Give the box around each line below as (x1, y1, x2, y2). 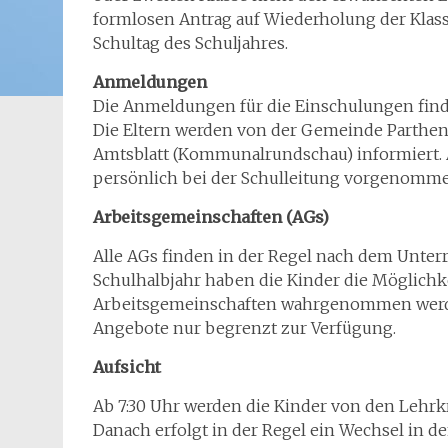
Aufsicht (93, 356, 161, 377)
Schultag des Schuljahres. (93, 32, 288, 53)
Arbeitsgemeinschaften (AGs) (93, 206, 329, 227)
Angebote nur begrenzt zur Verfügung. (93, 317, 396, 338)
